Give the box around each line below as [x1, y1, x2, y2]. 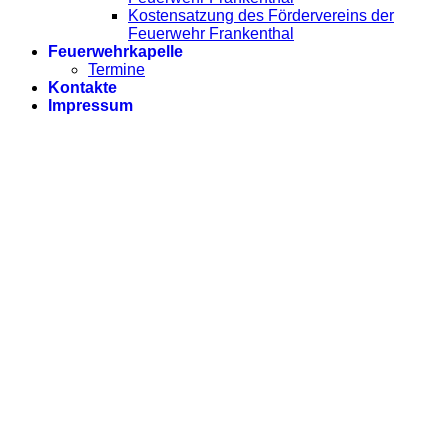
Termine [88, 61, 145, 79]
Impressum [48, 97, 133, 115]
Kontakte [48, 79, 117, 97]
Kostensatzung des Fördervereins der [128, 7, 394, 25]
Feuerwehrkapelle [48, 43, 183, 61]
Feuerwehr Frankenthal [128, 25, 294, 43]
